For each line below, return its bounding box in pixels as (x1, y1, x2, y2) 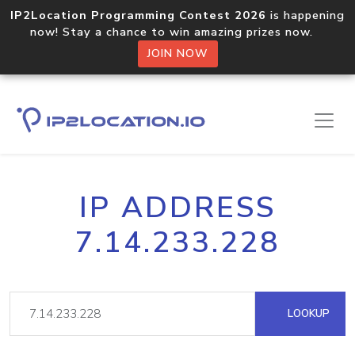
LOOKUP (284, 306, 330, 321)
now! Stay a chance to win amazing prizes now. (30, 24, 325, 40)
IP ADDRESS (79, 188, 276, 227)
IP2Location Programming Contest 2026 (10, 7, 266, 23)
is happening (266, 7, 345, 23)
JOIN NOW (147, 46, 208, 61)
